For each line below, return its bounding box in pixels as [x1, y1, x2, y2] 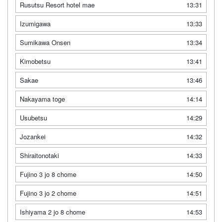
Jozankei [20, 131, 46, 141]
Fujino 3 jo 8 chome [20, 169, 76, 179]
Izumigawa [20, 18, 51, 28]
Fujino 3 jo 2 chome [20, 188, 76, 198]
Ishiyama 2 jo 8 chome [20, 207, 85, 217]
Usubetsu [20, 112, 47, 122]
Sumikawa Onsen [20, 37, 70, 47]
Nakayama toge [20, 94, 65, 104]
